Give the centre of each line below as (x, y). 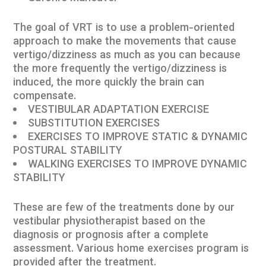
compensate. (45, 97)
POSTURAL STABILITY (68, 151)
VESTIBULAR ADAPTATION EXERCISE (119, 110)
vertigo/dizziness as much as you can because (127, 56)
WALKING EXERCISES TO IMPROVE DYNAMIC (138, 165)
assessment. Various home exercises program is (131, 249)
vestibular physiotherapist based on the (110, 222)
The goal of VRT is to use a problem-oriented (124, 28)
